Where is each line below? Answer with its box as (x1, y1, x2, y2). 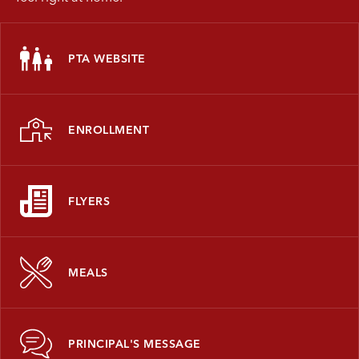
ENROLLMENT (68, 123, 149, 138)
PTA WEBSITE (68, 51, 146, 67)
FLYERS (68, 194, 110, 209)
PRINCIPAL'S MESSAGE (68, 337, 201, 352)
